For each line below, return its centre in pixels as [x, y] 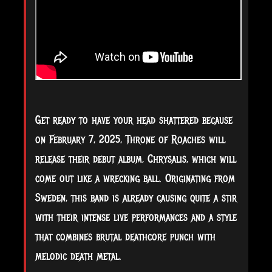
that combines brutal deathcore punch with [125, 237]
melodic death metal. [78, 257]
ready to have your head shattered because [143, 121]
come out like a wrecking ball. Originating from [135, 179]
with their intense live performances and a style [136, 218]
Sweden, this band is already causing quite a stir [136, 198]
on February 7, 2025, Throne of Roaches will [130, 140]
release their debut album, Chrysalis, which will [136, 159]
